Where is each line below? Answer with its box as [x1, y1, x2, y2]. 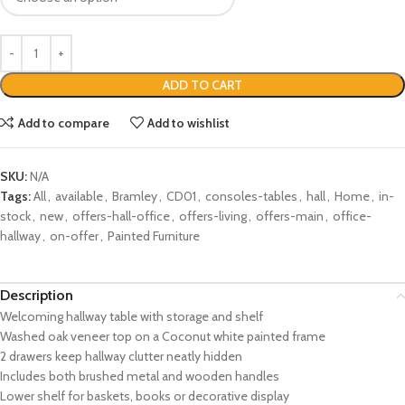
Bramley [112, 188, 157, 205]
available [55, 188, 103, 205]
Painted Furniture [108, 228, 200, 245]
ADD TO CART [163, 77, 242, 94]
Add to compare [17, 114, 109, 131]
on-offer [50, 228, 99, 245]
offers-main [256, 208, 324, 225]
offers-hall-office [72, 208, 170, 225]
